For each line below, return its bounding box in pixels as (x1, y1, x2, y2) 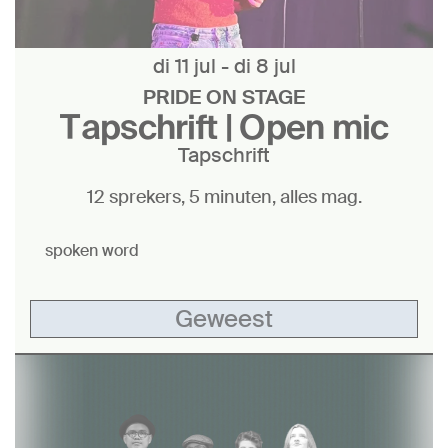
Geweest (175, 302, 273, 334)
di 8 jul (233, 52, 296, 79)
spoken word (45, 239, 139, 261)
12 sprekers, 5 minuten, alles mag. (86, 184, 362, 209)
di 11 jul (152, 52, 221, 79)
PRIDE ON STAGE (143, 83, 305, 110)
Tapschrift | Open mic (59, 104, 389, 146)
